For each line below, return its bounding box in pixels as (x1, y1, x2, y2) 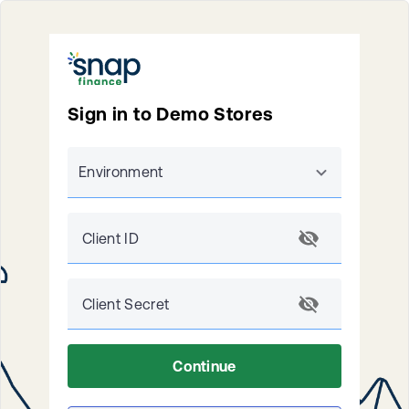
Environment (79, 163, 163, 180)
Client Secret (82, 295, 170, 312)
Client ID (82, 229, 139, 246)
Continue (173, 357, 236, 374)
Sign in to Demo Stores (68, 102, 274, 124)
